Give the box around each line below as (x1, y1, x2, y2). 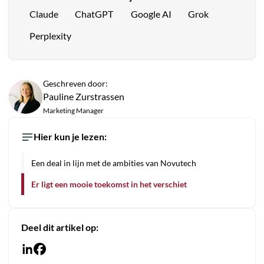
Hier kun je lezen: (33, 131, 107, 142)
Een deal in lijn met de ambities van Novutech (31, 157, 197, 168)
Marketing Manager (43, 105, 104, 115)
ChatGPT (74, 9, 113, 20)
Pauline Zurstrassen (43, 91, 125, 102)
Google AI (129, 9, 172, 20)
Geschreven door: (43, 78, 108, 88)
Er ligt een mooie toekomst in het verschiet (31, 179, 187, 190)
